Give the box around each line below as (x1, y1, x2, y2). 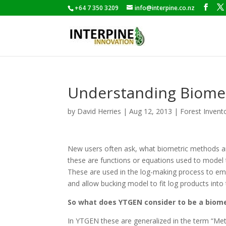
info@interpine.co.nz (135, 4, 195, 12)
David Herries (77, 106, 122, 116)
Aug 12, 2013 (129, 106, 173, 116)
